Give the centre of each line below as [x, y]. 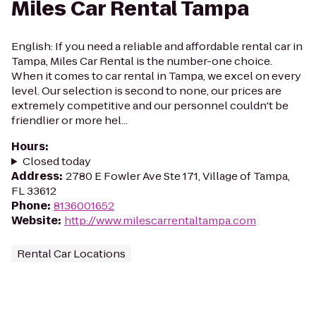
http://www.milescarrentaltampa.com [160, 220]
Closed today [56, 161]
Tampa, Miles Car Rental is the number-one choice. [142, 61]
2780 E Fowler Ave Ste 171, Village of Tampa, [178, 176]
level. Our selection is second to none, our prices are [146, 91]
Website [35, 220]
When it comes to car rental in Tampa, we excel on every [156, 76]
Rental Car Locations [71, 254]
